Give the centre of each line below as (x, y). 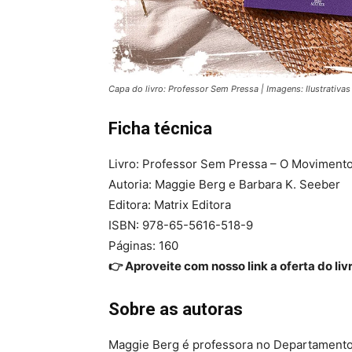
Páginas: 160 (143, 246)
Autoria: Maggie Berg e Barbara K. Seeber (224, 185)
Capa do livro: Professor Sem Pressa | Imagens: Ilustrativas (229, 89)
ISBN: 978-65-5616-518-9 (181, 225)
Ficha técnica (160, 129)
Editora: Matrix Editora (170, 205)
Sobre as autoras (176, 310)
